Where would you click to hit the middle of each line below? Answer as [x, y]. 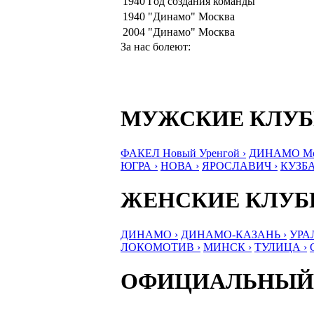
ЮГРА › [139, 165]
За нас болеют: [156, 46]
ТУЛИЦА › [281, 247]
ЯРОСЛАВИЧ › [240, 165]
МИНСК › [227, 247]
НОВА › [180, 165]
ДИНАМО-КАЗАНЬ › [234, 234]
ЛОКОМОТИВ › [161, 247]
